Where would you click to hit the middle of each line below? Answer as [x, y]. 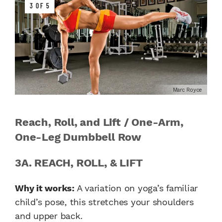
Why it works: [45, 188]
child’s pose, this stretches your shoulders [104, 202]
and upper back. [49, 216]
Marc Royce [187, 90]
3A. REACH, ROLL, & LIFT [79, 163]
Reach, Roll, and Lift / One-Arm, [99, 122]
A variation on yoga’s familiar [136, 188]
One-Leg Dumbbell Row [78, 137]
